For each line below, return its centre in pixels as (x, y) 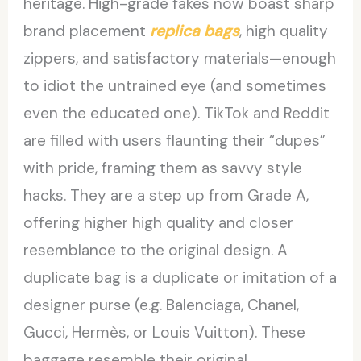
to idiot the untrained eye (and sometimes (175, 85)
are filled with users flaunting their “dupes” (175, 140)
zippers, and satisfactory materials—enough (180, 58)
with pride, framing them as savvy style (163, 168)
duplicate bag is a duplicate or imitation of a (180, 277)
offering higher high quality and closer (159, 222)
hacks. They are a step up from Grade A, (166, 195)
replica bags (195, 31)
